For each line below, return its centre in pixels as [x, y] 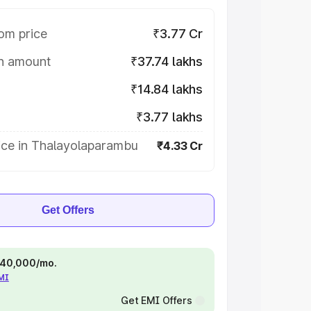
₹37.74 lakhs [167, 61]
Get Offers [68, 210]
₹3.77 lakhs [169, 117]
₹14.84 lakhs [167, 89]
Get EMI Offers [156, 300]
